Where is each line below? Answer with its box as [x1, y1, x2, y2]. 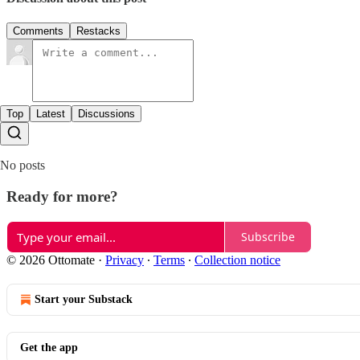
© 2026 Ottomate [6, 252, 95, 267]
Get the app [20, 341, 78, 354]
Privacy [105, 252, 144, 267]
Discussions [78, 108, 135, 121]
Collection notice [194, 252, 280, 267]
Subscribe [241, 229, 295, 245]
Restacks [76, 25, 121, 38]
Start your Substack [35, 292, 133, 305]
